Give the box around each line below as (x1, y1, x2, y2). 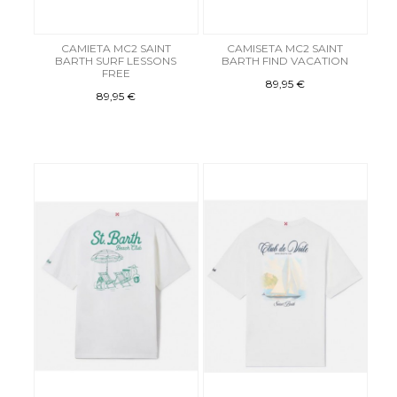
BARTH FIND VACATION (222, 53, 349, 67)
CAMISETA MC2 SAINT (227, 41, 344, 55)
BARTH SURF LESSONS (55, 53, 177, 67)
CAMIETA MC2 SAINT (60, 41, 171, 55)
